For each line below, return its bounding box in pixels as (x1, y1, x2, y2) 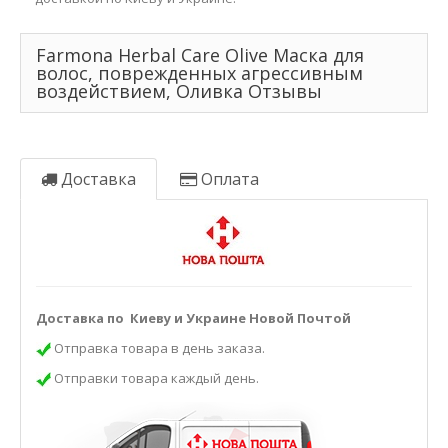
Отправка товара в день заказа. (51, 339, 265, 357)
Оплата (197, 168, 259, 190)
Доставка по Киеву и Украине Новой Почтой (36, 309, 351, 327)
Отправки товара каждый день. (51, 369, 259, 387)
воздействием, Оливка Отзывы (36, 79, 322, 103)
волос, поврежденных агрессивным (36, 61, 363, 85)
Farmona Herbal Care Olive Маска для (36, 43, 364, 67)
